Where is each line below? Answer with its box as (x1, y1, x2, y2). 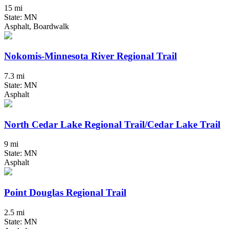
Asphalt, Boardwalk (4, 21, 69, 31)
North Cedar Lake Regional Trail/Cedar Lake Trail (4, 119, 220, 130)
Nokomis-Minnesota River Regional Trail (4, 51, 177, 62)
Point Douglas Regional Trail (4, 187, 126, 198)
